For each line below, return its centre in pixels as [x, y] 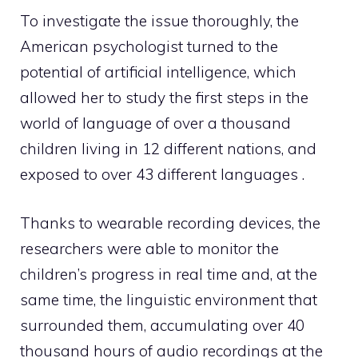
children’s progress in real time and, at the [169, 274]
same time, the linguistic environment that [169, 299]
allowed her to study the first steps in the [164, 98]
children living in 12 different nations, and [168, 149]
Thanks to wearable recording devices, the [170, 223]
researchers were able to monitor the [149, 248]
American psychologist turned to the [149, 47]
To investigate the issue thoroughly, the [159, 21]
